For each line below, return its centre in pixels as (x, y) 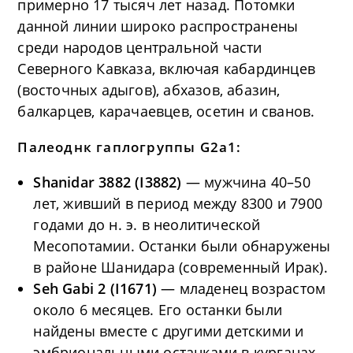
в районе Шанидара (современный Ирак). (180, 268)
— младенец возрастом (243, 289)
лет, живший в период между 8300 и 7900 (178, 204)
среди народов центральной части (140, 48)
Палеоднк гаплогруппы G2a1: (130, 147)
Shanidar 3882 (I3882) (110, 182)
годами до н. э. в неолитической (147, 225)
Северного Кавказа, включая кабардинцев (167, 69)
